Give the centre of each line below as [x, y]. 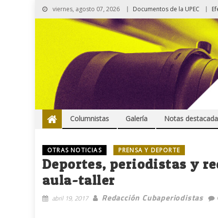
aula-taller [79, 180]
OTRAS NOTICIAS [74, 150]
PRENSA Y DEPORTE [149, 150]
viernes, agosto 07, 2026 [85, 9]
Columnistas [90, 119]
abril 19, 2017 [70, 198]
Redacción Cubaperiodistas [153, 198]
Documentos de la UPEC [166, 9]
